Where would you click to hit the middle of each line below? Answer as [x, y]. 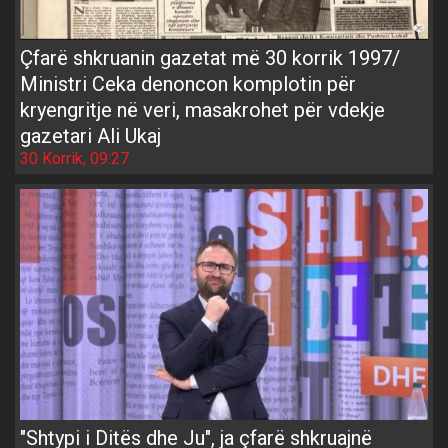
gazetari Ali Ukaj [90, 136]
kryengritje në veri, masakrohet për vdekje [202, 110]
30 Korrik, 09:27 [74, 159]
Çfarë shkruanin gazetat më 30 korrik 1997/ [210, 58]
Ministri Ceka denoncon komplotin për [188, 84]
